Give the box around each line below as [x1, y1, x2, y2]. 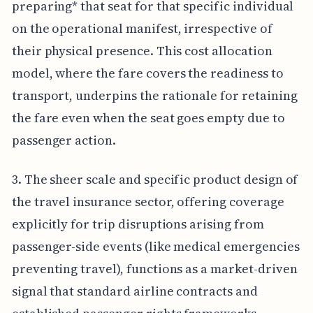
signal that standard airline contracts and [11, 282, 258, 300]
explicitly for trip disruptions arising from [11, 214, 264, 233]
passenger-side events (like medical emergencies [11, 237, 300, 255]
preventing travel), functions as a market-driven [11, 259, 298, 277]
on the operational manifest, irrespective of [11, 19, 272, 37]
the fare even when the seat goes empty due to [11, 108, 285, 126]
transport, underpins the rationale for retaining [11, 86, 298, 104]
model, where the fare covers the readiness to [11, 64, 284, 82]
